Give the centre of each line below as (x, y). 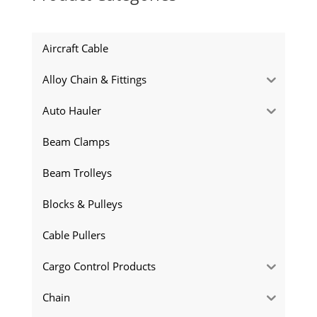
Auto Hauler (71, 110)
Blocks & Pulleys (82, 203)
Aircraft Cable (75, 48)
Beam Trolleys (77, 172)
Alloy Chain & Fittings (94, 79)
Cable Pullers (74, 235)
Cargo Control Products (99, 266)
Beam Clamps (76, 141)
